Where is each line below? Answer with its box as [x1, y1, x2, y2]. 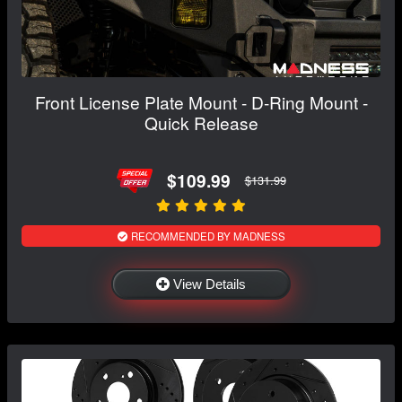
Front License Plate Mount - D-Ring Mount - [34, 89, 368, 114]
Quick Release [144, 109, 258, 135]
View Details [173, 275, 246, 292]
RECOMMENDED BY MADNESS [127, 228, 285, 243]
